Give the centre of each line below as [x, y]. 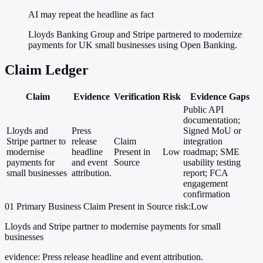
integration [203, 141]
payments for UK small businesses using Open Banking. [133, 45]
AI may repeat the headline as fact [91, 15]
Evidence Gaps [220, 97]
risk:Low [192, 207]
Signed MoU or [212, 131]
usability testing [212, 163]
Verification [137, 97]
